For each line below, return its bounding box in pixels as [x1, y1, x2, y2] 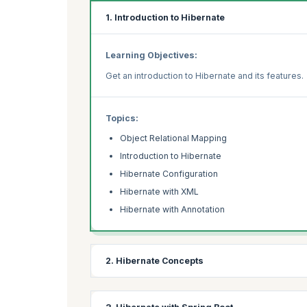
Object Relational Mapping [120, 133, 227, 144]
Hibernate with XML [120, 186, 199, 197]
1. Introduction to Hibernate [106, 12, 225, 23]
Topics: [106, 112, 138, 123]
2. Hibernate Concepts [106, 256, 204, 267]
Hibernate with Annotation [120, 204, 225, 215]
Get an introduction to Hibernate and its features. [106, 70, 304, 81]
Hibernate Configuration [120, 169, 218, 180]
